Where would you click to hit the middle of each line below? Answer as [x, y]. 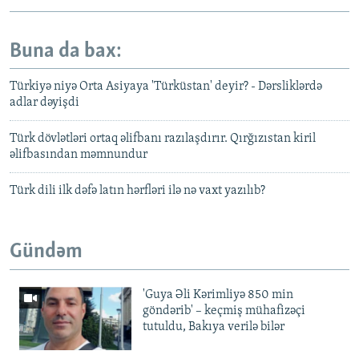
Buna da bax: [66, 51]
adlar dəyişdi [44, 103]
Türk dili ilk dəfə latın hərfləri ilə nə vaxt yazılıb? [137, 191]
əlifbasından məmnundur [80, 155]
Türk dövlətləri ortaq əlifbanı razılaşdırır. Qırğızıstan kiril [163, 139]
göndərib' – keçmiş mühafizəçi [224, 311]
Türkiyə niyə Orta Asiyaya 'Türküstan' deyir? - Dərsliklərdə [166, 87]
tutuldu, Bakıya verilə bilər [214, 327]
